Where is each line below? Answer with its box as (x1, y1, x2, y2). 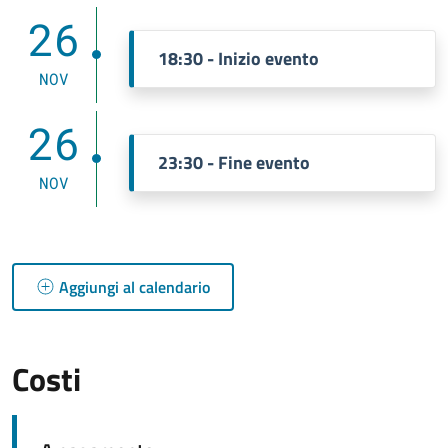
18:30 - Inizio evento (158, 44, 319, 72)
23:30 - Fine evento (158, 148, 310, 176)
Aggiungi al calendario (59, 274, 211, 299)
